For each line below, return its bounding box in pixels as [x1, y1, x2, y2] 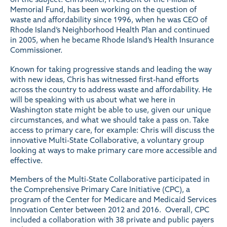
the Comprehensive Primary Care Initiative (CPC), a [10, 184, 190, 195]
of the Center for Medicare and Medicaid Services [41, 195, 216, 205]
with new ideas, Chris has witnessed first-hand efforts [10, 74, 199, 84]
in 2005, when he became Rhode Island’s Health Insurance [10, 34, 214, 45]
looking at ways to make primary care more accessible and [10, 145, 217, 155]
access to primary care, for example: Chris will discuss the [10, 125, 214, 135]
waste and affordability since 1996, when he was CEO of [10, 14, 207, 24]
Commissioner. [10, 45, 62, 55]
